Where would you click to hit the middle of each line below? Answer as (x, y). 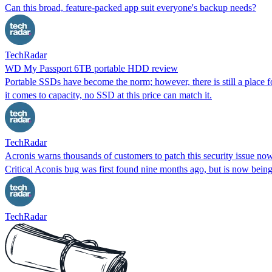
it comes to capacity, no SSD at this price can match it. (108, 95)
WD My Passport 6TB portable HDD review (91, 68)
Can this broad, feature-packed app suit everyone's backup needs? (131, 7)
